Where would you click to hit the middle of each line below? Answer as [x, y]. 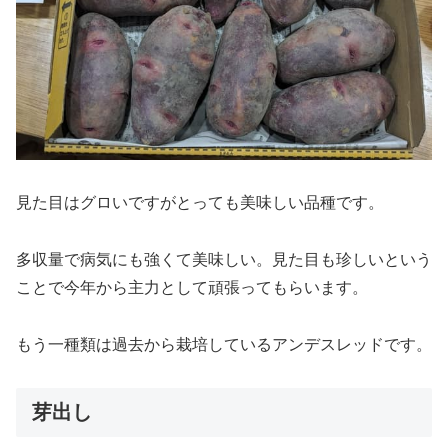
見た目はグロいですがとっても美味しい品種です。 [200, 203]
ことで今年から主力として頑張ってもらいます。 [192, 287]
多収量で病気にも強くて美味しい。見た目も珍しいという [224, 259]
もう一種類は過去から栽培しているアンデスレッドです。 [224, 344]
